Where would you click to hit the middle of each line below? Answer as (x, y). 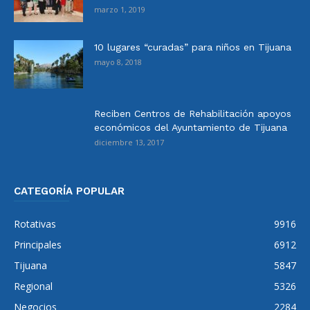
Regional (33, 286)
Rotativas (35, 224)
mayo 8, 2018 (118, 62)
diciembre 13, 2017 (129, 142)
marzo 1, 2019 (120, 9)
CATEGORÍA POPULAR (69, 191)
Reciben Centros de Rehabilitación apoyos (193, 113)
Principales (38, 244)
